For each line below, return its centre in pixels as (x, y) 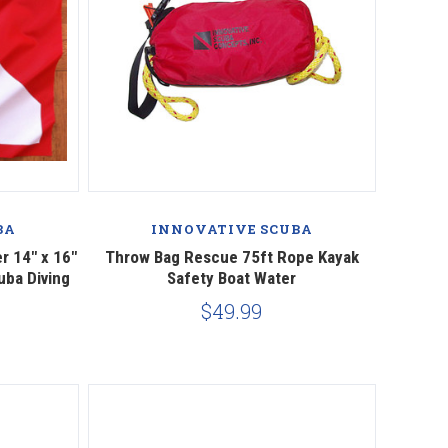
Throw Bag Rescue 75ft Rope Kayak (231, 256)
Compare (231, 197)
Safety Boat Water (232, 277)
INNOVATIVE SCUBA (232, 228)
